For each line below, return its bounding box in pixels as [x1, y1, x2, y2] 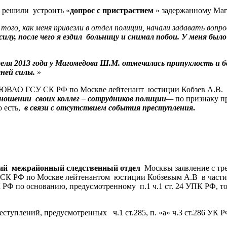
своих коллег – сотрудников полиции [35, 94, 166, 103]
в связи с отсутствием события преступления [24, 103, 193, 112]
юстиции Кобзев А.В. [148, 85, 225, 94]
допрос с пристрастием [70, 6, 154, 15]
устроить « [33, 6, 70, 15]
